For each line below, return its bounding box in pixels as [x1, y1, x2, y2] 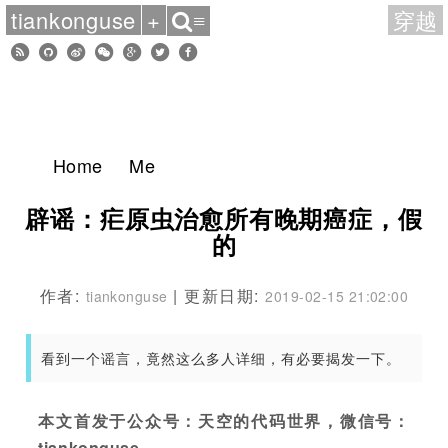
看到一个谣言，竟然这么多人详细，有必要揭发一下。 [41, 348, 402, 368]
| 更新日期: [167, 284, 266, 307]
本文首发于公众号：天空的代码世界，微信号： [38, 409, 410, 432]
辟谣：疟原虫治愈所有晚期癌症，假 [25, 201, 423, 235]
